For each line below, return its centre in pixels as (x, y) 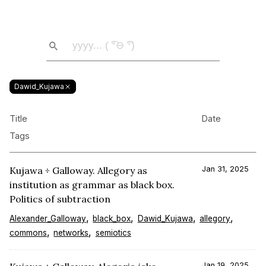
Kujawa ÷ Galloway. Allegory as (78, 170)
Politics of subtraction (60, 199)
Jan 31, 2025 (225, 169)
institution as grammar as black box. (92, 184)
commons (28, 232)
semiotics (113, 232)
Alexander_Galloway (48, 218)
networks (71, 232)
